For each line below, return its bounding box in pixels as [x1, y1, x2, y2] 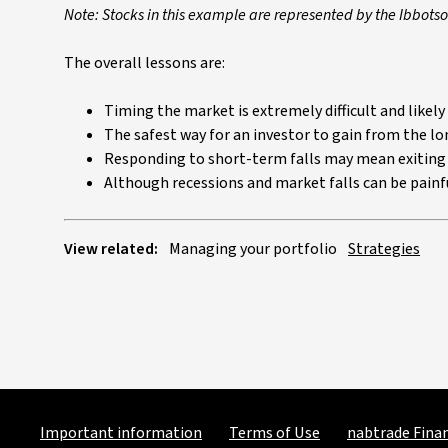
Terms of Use [229, 422, 320, 444]
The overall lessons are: [64, 52, 225, 74]
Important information [40, 422, 202, 444]
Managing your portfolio [169, 238, 337, 260]
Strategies [348, 238, 420, 260]
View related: [64, 238, 158, 260]
